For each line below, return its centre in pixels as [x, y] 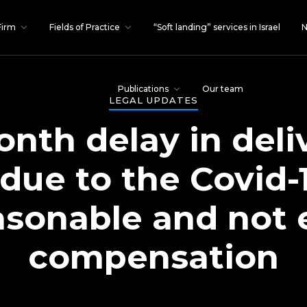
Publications [143, 89]
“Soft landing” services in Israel [217, 27]
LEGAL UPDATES [153, 100]
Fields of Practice [85, 27]
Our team [222, 89]
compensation [153, 257]
